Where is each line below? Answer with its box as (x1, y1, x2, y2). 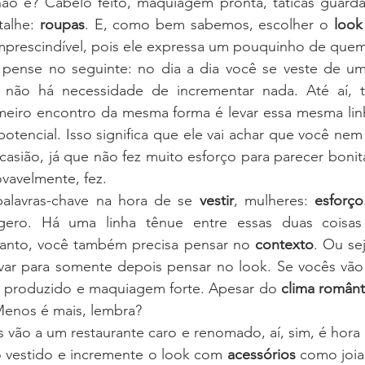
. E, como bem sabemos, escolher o (84, 15, 334, 34)
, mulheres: (233, 191, 315, 210)
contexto (254, 235, 314, 254)
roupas (39, 15, 85, 34)
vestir (199, 191, 234, 210)
